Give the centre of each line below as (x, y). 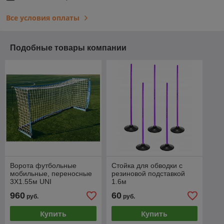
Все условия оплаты (43, 17)
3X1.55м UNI (31, 182)
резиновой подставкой (148, 174)
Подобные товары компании (68, 47)
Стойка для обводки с (147, 166)
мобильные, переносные (51, 174)
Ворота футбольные (43, 166)
